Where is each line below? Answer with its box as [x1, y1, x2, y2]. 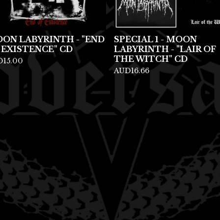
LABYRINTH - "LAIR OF [114, 44, 216, 54]
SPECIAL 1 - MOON [114, 34, 197, 44]
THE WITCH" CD [114, 54, 188, 64]
